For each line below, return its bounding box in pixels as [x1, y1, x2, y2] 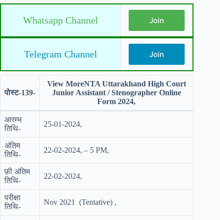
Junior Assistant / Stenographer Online [52, 88, 181, 97]
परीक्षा [4, 193, 21, 202]
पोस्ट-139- [4, 88, 35, 97]
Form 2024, [97, 97, 136, 106]
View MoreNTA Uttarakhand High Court [47, 80, 186, 88]
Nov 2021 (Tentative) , [44, 198, 116, 206]
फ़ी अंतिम [4, 167, 30, 176]
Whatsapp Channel [23, 15, 98, 26]
